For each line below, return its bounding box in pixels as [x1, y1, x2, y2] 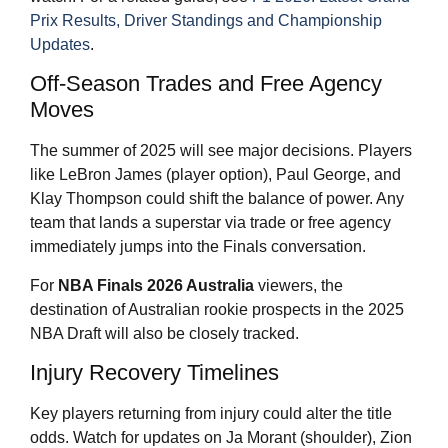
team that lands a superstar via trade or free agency [30, 214, 391, 232]
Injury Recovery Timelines [30, 360, 279, 386]
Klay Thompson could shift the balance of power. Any [30, 190, 404, 208]
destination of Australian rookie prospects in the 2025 [30, 300, 404, 318]
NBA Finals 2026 [58, 276, 183, 294]
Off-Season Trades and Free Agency [30, 71, 382, 97]
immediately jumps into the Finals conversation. [30, 238, 366, 256]
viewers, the [254, 276, 343, 294]
